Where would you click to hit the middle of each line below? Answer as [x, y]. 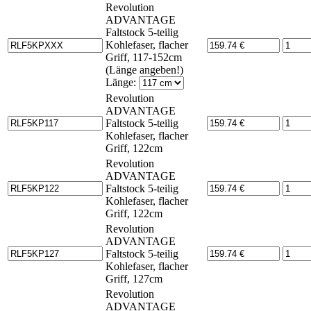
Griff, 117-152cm [144, 57]
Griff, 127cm [134, 278]
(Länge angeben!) [144, 69]
